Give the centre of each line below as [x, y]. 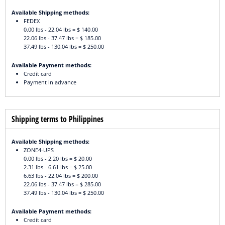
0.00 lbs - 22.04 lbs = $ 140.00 [61, 30]
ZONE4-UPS [39, 150]
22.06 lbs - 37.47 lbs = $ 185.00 [62, 38]
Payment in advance [50, 82]
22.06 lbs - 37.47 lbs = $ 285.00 [62, 184]
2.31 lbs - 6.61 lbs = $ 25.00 [58, 167]
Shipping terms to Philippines [58, 119]
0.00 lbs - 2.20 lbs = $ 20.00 [58, 159]
